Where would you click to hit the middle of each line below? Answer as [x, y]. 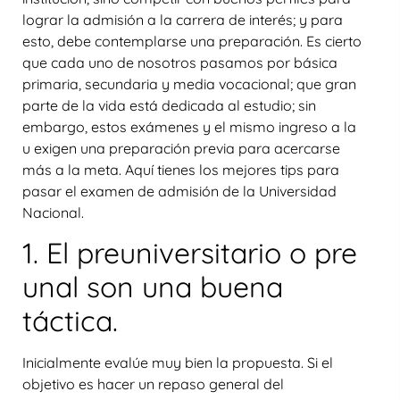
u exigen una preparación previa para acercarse [181, 148]
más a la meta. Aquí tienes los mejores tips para [181, 169]
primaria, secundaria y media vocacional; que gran [189, 83]
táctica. [70, 321]
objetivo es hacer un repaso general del [153, 384]
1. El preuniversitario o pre [190, 253]
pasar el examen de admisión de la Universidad [179, 191]
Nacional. [53, 212]
